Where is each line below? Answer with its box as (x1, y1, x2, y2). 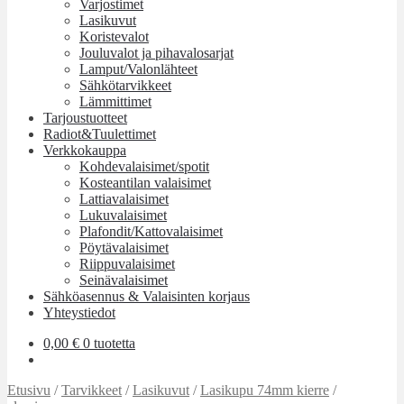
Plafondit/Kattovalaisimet (79, 224, 223, 239)
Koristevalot (79, 29, 149, 44)
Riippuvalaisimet (79, 256, 175, 271)
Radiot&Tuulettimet (43, 126, 156, 142)
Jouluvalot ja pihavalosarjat (79, 45, 234, 60)
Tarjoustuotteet (43, 110, 127, 125)
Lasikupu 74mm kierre (200, 382, 329, 398)
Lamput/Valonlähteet (79, 61, 197, 77)
